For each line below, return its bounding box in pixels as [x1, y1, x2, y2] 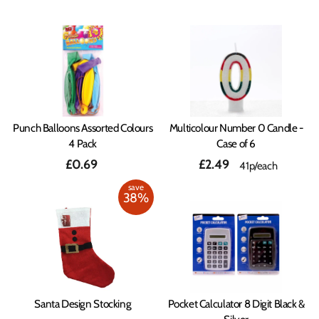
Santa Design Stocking [34, 297, 132, 311]
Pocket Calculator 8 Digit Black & [167, 297, 305, 311]
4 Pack [68, 137, 98, 151]
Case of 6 [216, 137, 256, 151]
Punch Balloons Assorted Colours [13, 121, 153, 135]
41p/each [239, 159, 278, 172]
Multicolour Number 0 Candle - [169, 121, 303, 135]
